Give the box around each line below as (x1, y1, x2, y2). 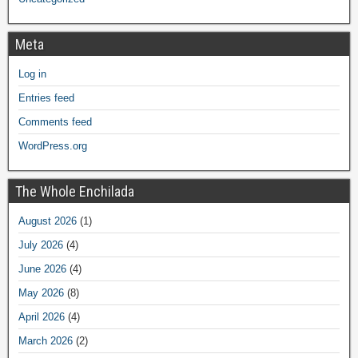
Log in (18, 68, 46, 81)
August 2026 (18, 215, 77, 228)
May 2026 (18, 287, 64, 300)
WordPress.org (18, 140, 87, 153)
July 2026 (18, 239, 63, 252)
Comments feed (18, 116, 92, 129)
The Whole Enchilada (15, 183, 134, 201)
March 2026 (18, 335, 73, 348)
